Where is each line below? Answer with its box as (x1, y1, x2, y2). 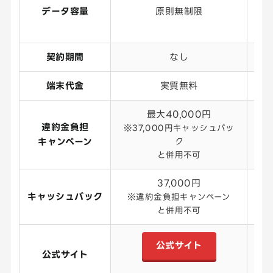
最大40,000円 (147, 109, 211, 120)
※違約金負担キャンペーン (127, 192, 231, 202)
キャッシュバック (27, 191, 103, 202)
